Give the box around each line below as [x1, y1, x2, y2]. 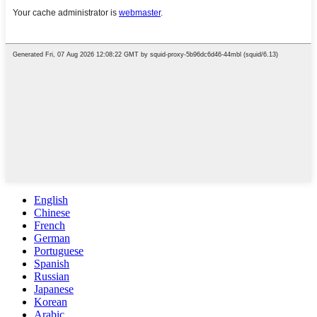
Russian [34, 270, 69, 282]
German [34, 231, 70, 244]
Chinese [34, 206, 70, 219]
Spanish [34, 257, 69, 270]
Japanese [34, 282, 74, 295]
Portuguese [34, 244, 83, 257]
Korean [34, 295, 67, 308]
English [34, 193, 68, 206]
